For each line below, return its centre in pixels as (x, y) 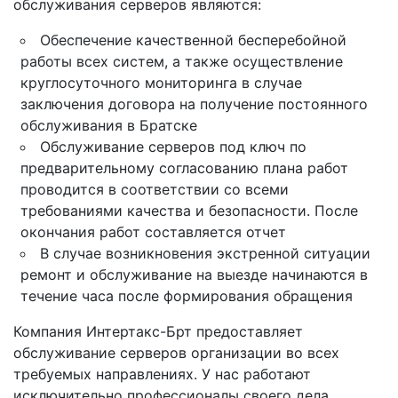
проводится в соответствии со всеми (155, 190)
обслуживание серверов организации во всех (176, 353)
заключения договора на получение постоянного (194, 104)
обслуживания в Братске (109, 126)
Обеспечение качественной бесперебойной (193, 40)
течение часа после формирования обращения (187, 296)
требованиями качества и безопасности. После (189, 211)
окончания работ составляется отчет (153, 232)
